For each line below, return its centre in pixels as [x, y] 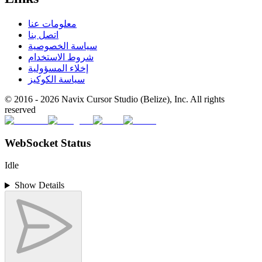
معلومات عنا [52, 23]
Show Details [39, 185]
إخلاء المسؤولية [58, 68]
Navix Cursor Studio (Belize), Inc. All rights [142, 99]
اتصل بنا [43, 35]
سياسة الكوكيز [56, 79]
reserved [20, 109]
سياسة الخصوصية [63, 46]
